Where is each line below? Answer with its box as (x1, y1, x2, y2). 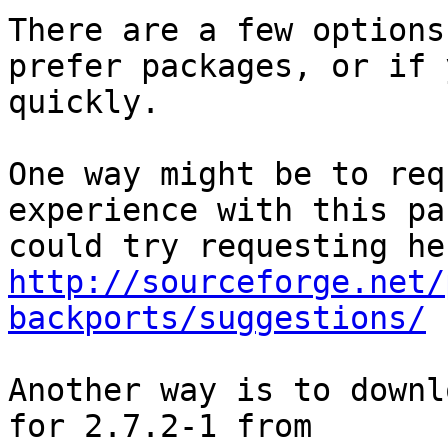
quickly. (8, 84, 160, 121)
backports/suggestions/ (8, 300, 426, 337)
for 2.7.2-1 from (312, 408, 331, 445)
